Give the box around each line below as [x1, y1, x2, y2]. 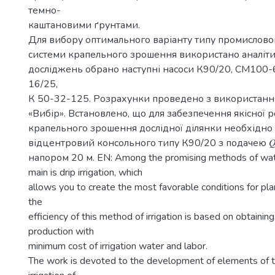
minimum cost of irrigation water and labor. [28, 239, 207, 253]
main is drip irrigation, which [28, 166, 142, 179]
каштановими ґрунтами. [28, 18, 140, 32]
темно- [28, 4, 61, 17]
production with [28, 225, 94, 238]
